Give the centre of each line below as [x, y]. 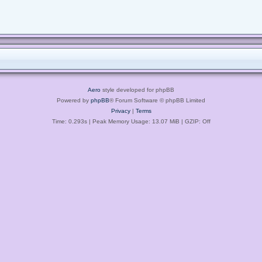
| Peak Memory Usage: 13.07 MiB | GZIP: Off [149, 121]
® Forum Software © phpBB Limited [157, 100]
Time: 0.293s [69, 121]
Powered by [74, 100]
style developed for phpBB [137, 89]
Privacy [120, 111]
